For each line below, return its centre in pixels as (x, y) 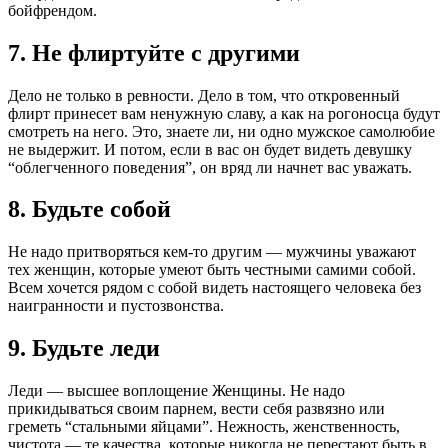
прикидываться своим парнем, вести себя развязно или (196, 409)
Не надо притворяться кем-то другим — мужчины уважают (212, 252)
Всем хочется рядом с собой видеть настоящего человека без (214, 288)
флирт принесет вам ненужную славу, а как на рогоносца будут (224, 113)
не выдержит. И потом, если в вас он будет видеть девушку (210, 149)
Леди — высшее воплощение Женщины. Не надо (176, 391)
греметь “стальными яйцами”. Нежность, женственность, (204, 427)
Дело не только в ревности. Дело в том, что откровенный (204, 95)
